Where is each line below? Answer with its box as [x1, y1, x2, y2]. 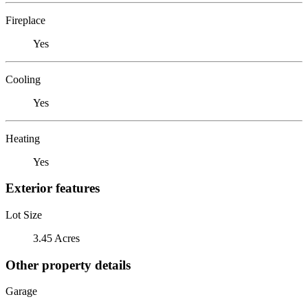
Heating [5, 132, 40, 144]
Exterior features [5, 181, 100, 196]
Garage [5, 285, 37, 298]
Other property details [5, 257, 131, 272]
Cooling [5, 73, 41, 85]
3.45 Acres [33, 232, 80, 244]
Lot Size [5, 208, 42, 221]
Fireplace [5, 14, 45, 26]
